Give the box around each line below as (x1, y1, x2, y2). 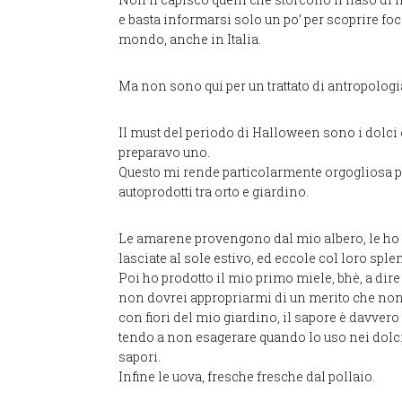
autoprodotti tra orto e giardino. (118, 182, 309, 200)
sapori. (118, 347, 161, 365)
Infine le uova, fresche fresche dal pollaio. (118, 367, 375, 385)
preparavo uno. (118, 143, 210, 161)
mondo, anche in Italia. (118, 30, 261, 48)
